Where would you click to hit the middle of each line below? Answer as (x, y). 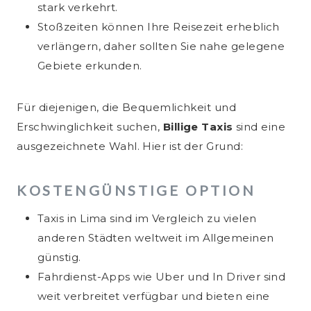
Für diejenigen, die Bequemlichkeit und (127, 108)
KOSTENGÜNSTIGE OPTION (136, 191)
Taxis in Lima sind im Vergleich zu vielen (147, 219)
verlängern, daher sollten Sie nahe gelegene (161, 47)
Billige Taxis (200, 127)
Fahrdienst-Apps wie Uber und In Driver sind (162, 277)
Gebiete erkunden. (90, 66)
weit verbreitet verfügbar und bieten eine (154, 296)
